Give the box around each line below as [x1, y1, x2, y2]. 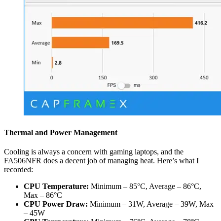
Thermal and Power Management [4, 128, 117, 137]
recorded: [4, 165, 33, 174]
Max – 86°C [24, 190, 62, 199]
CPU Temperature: [24, 182, 89, 190]
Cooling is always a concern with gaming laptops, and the [4, 147, 184, 156]
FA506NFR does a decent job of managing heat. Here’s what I [4, 156, 199, 165]
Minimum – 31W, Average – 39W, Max [88, 199, 214, 208]
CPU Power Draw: [24, 199, 88, 208]
